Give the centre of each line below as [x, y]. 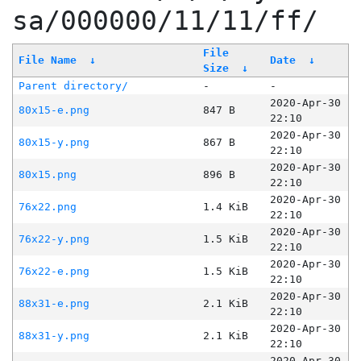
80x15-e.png [54, 110]
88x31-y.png [54, 336]
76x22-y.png [54, 239]
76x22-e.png [54, 272]
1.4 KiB [225, 207]
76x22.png [47, 207]
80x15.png [47, 175]
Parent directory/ [73, 86]
